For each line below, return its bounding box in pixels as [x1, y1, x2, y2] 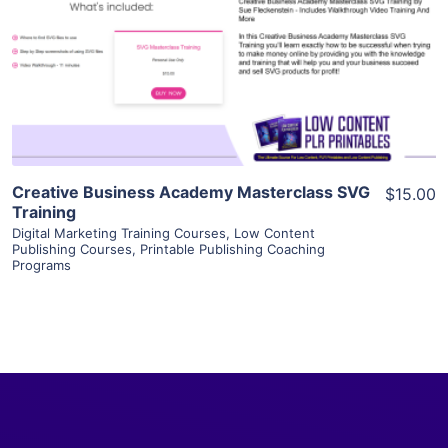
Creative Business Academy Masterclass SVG [12, 181, 370, 202]
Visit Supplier [171, 67, 277, 88]
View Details [174, 10, 274, 31]
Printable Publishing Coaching [140, 240, 325, 257]
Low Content [234, 224, 315, 241]
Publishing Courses [12, 240, 132, 257]
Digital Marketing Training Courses [12, 224, 226, 241]
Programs [12, 256, 71, 273]
